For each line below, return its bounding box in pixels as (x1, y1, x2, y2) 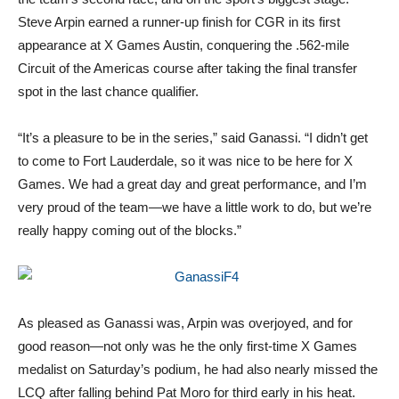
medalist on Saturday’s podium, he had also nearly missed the (18, 361, 378, 377)
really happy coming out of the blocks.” (18, 222, 241, 238)
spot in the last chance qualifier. (18, 83, 199, 99)
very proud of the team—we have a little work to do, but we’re (18, 199, 371, 215)
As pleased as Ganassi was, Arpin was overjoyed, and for (18, 314, 353, 330)
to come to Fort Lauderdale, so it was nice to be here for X (18, 152, 353, 168)
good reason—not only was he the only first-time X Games (18, 338, 357, 354)
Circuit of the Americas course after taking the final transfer (18, 60, 357, 76)
